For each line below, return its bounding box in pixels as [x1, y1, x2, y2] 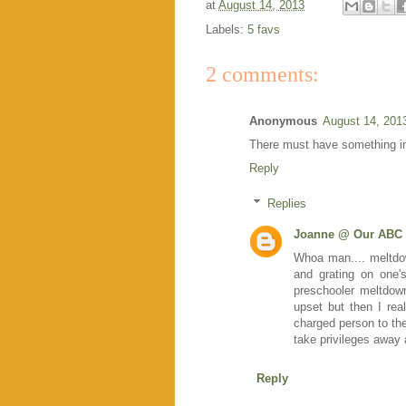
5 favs [247, 23, 280, 37]
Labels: [206, 23, 247, 37]
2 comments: [206, 63, 319, 87]
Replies [266, 196, 306, 210]
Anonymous [249, 114, 317, 129]
